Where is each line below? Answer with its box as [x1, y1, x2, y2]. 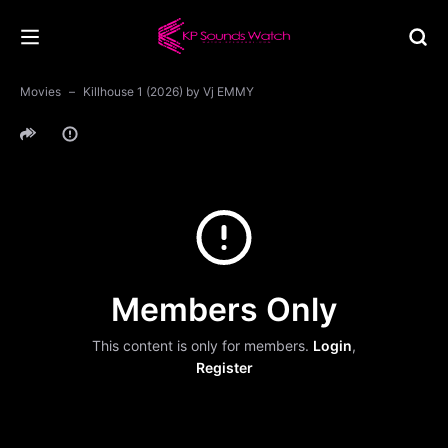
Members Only [111, 289, 337, 329]
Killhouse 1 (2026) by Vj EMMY [83, 84, 254, 99]
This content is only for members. [92, 336, 313, 354]
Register [195, 358, 253, 376]
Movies [20, 84, 61, 99]
